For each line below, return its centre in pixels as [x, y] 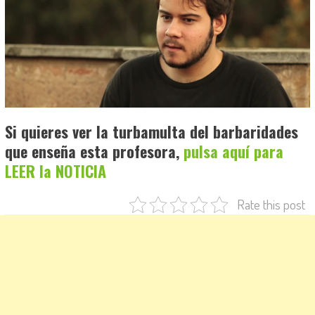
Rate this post [271, 205]
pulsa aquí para [233, 152]
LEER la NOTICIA [55, 171]
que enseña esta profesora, [94, 152]
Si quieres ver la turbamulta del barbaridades [151, 132]
